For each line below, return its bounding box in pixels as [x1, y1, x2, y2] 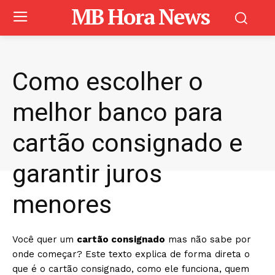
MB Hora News [71, 2, 210, 31]
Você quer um [12, 234, 77, 245]
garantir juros [12, 159, 162, 188]
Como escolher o [12, 67, 203, 96]
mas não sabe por [165, 234, 251, 245]
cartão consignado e [12, 128, 242, 158]
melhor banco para [12, 98, 223, 127]
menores [12, 190, 112, 219]
